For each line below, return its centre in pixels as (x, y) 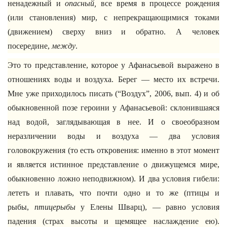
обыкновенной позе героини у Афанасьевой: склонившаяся (113, 108)
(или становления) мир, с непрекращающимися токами (113, 17)
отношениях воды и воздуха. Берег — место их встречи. (113, 79)
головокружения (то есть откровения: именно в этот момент (113, 150)
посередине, (30, 46)
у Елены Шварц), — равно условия (147, 207)
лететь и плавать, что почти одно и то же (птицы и (113, 193)
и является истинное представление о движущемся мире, (113, 164)
